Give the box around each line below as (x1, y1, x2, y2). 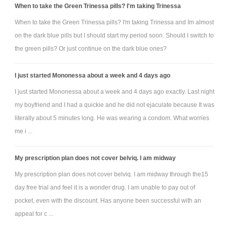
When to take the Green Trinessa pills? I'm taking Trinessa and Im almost (15, 18, 214, 26)
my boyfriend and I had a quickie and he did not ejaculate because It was (15, 101, 215, 108)
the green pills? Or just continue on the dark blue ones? (15, 45, 167, 52)
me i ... (15, 127, 33, 135)
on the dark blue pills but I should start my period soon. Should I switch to (15, 31, 214, 39)
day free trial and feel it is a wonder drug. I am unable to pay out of (15, 183, 196, 191)
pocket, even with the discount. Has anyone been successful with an (15, 197, 202, 204)
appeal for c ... (15, 210, 54, 217)
